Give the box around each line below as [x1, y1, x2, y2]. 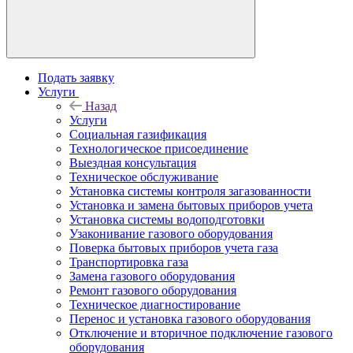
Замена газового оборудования [69, 269, 235, 283]
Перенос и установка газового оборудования [69, 312, 310, 325]
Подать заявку [38, 71, 114, 84]
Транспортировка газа [69, 255, 188, 269]
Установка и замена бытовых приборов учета [69, 199, 313, 212]
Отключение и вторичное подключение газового [69, 326, 333, 340]
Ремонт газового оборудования [69, 284, 236, 297]
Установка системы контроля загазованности [69, 184, 311, 198]
